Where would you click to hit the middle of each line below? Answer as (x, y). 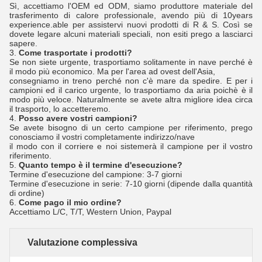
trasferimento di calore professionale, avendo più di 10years (131, 15)
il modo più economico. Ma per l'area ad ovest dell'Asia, (112, 71)
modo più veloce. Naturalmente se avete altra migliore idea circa (131, 99)
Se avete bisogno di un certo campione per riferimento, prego (131, 127)
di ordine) (27, 193)
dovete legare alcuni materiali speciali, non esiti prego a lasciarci (131, 34)
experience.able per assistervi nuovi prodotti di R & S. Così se (131, 24)
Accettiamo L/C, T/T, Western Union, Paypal (90, 211)
